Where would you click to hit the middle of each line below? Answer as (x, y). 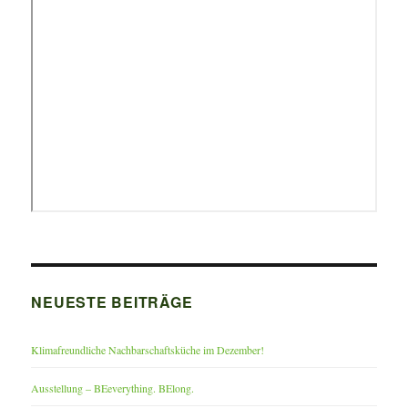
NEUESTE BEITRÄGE (112, 301)
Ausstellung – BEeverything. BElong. (113, 388)
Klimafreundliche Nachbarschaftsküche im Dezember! (148, 349)
